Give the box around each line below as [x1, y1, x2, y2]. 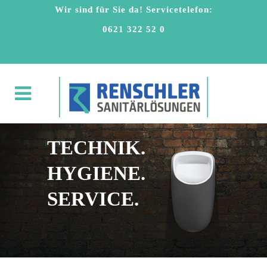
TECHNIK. [47, 137, 145, 159]
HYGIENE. [47, 163, 145, 184]
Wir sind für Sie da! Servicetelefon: [54, 5, 213, 14]
